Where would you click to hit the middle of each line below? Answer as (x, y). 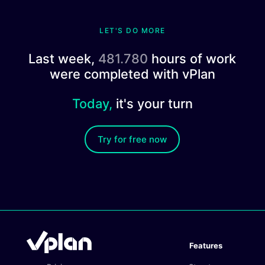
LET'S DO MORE (132, 31)
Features (206, 246)
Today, (92, 104)
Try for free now (132, 140)
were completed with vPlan (132, 74)
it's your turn (152, 104)
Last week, (64, 59)
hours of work (192, 59)
